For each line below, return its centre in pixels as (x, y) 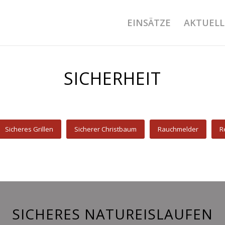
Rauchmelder (178, 129)
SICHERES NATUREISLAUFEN (113, 214)
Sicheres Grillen (29, 129)
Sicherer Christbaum (105, 129)
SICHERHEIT (113, 78)
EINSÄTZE (149, 23)
